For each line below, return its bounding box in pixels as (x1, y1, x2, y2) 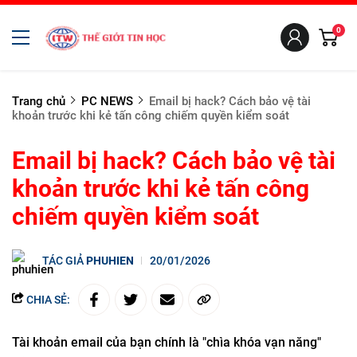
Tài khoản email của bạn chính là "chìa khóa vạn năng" (12, 335, 321, 350)
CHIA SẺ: (24, 293, 70, 306)
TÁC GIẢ (42, 254, 86, 267)
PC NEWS (81, 94, 133, 108)
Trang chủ (12, 94, 65, 108)
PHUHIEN (86, 254, 134, 267)
